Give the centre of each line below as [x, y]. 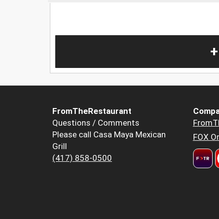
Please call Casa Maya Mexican [109, 134]
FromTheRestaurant [92, 111]
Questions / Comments [96, 122]
